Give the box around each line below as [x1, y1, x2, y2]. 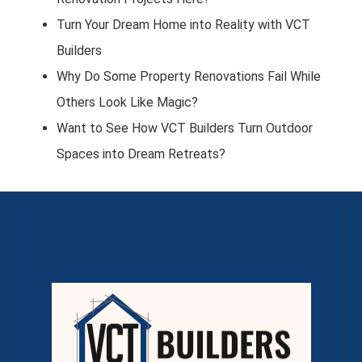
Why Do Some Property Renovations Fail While [57, 69, 321, 84]
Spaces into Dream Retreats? [57, 146, 225, 162]
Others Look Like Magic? [57, 95, 198, 110]
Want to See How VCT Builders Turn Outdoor [57, 120, 313, 136]
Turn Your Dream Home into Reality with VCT [57, 17, 310, 32]
